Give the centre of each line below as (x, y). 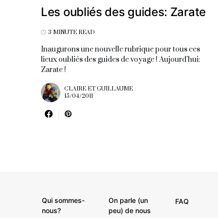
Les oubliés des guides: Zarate (123, 12)
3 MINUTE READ (72, 32)
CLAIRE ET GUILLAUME (99, 89)
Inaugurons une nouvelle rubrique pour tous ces (120, 49)
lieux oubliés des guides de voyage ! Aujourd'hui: (120, 59)
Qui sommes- (64, 200)
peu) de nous (129, 210)
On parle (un (128, 200)
